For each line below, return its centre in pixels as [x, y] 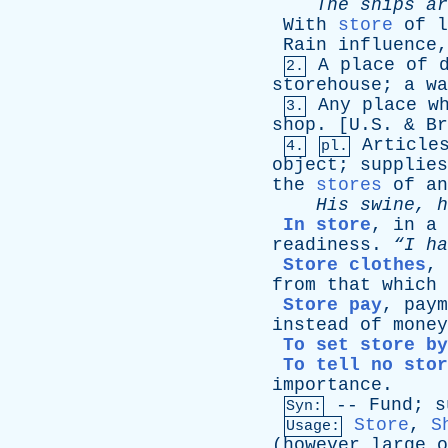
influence [387, 45]
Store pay [332, 305]
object [305, 165]
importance [327, 385]
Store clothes [354, 265]
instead [310, 325]
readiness [321, 245]
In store [327, 225]
